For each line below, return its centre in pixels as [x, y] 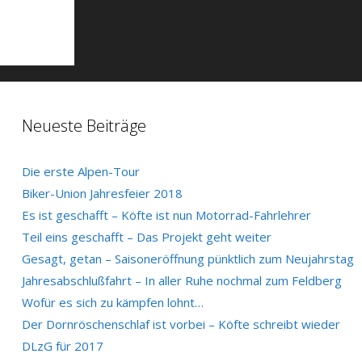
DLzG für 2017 [62, 345]
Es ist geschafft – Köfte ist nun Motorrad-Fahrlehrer [166, 215]
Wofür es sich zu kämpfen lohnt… [112, 302]
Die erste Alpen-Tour [80, 171]
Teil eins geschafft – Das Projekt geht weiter [146, 236]
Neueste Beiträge [84, 125]
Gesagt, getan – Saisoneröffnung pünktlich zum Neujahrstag [187, 258]
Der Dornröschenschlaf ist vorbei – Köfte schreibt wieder [181, 324]
